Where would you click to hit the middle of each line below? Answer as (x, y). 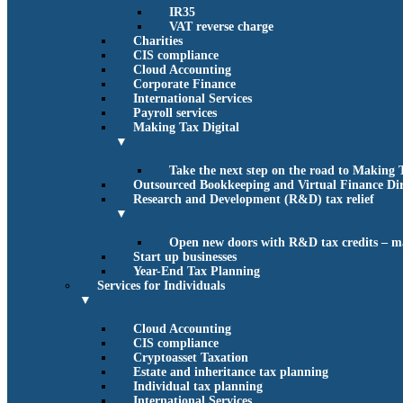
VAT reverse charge (221, 27)
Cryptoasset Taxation (191, 358)
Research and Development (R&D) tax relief (254, 199)
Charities (158, 41)
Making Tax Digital (186, 127)
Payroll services (175, 113)
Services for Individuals (161, 286)
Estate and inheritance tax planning (231, 372)
